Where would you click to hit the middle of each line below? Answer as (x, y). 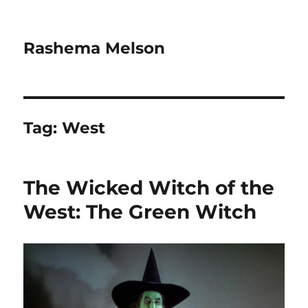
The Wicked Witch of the (149, 188)
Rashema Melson (95, 48)
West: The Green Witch (140, 212)
